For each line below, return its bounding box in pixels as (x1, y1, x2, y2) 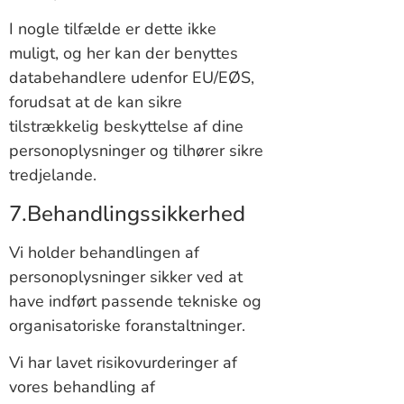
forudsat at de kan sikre (9, 91, 182, 114)
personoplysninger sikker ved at (9, 265, 243, 288)
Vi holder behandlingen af (9, 241, 199, 263)
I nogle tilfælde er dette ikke (9, 18, 216, 41)
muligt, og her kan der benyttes (9, 42, 238, 65)
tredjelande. (9, 164, 96, 187)
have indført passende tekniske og (9, 289, 262, 312)
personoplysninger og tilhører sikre (9, 140, 263, 162)
